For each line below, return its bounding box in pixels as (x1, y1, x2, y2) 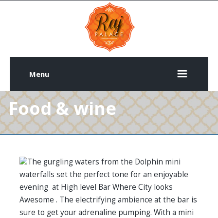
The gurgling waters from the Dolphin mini (27, 156, 181, 167)
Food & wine (9, 96, 116, 120)
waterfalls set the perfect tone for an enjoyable (19, 169, 188, 180)
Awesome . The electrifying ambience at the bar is (19, 194, 197, 205)
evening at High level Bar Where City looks (19, 182, 173, 192)
